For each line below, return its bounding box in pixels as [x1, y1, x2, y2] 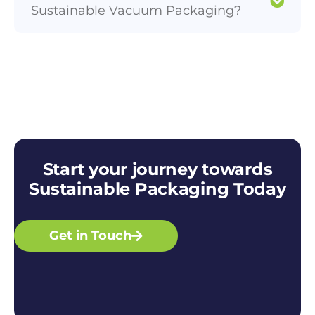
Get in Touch [49, 227, 131, 243]
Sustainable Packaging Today [29, 178, 286, 199]
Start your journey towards [42, 158, 273, 179]
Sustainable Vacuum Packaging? [31, 2, 241, 18]
